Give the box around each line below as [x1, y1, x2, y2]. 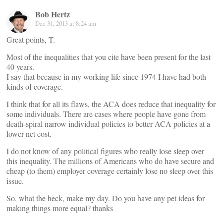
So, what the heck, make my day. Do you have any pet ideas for [6, 193, 205, 203]
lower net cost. [6, 128, 52, 139]
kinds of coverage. [6, 81, 63, 92]
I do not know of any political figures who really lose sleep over [6, 146, 204, 156]
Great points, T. [6, 34, 55, 45]
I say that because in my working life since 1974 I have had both [6, 71, 206, 82]
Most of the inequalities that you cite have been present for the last [6, 52, 211, 62]
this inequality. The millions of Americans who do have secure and [6, 156, 214, 166]
